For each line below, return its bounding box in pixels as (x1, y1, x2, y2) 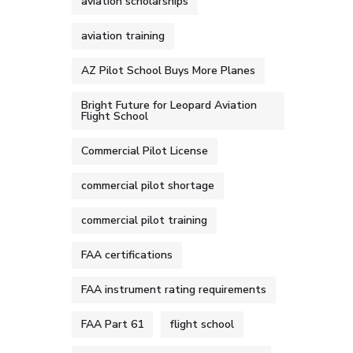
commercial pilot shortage (81, 178, 214, 193)
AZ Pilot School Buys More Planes (81, 63, 255, 78)
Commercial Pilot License (81, 143, 208, 158)
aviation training (81, 28, 165, 43)
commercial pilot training (81, 213, 207, 228)
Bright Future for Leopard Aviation (81, 98, 257, 113)
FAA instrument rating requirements (81, 282, 266, 297)
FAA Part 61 (81, 317, 143, 332)
